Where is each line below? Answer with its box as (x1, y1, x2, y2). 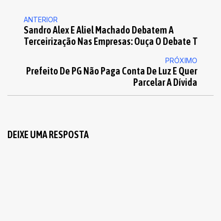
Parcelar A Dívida (133, 76, 197, 88)
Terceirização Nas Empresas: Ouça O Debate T (24, 35, 198, 47)
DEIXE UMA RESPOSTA (7, 128, 89, 140)
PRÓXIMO (165, 56, 197, 65)
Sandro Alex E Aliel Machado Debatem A (24, 24, 174, 36)
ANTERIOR (24, 15, 58, 24)
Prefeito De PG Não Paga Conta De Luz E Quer (26, 65, 197, 76)
